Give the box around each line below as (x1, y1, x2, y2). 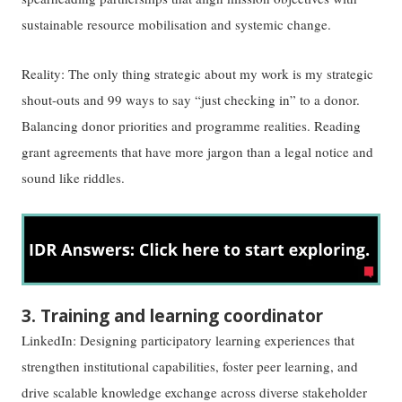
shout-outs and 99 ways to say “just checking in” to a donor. (22, 90, 361, 109)
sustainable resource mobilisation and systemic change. (22, 15, 332, 34)
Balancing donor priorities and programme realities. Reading (22, 116, 362, 135)
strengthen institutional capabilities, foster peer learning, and (22, 357, 359, 376)
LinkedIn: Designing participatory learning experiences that (22, 331, 355, 350)
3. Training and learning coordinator (22, 304, 324, 328)
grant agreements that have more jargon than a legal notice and (22, 142, 374, 161)
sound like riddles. (22, 168, 126, 187)
